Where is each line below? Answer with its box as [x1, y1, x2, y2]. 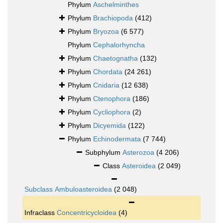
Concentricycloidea [57, 209, 116, 217]
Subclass [24, 185, 55, 194]
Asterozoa [122, 148, 154, 157]
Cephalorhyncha [93, 41, 145, 49]
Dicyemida [93, 121, 126, 130]
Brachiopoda [93, 14, 133, 22]
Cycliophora [93, 108, 130, 116]
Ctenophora [93, 95, 130, 103]
